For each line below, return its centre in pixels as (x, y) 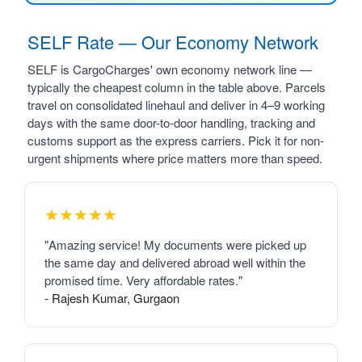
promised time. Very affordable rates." (143, 280)
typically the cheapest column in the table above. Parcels (177, 87)
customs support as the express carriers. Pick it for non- (176, 141)
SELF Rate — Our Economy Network (173, 42)
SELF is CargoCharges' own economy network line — (170, 69)
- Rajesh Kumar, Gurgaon (112, 298)
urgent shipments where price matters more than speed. (175, 158)
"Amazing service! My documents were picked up (175, 245)
